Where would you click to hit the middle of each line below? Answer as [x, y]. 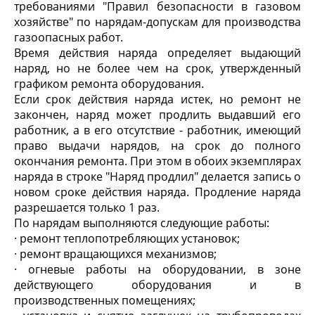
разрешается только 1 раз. [87, 207]
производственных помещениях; [105, 300]
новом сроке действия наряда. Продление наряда [157, 192]
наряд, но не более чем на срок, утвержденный [157, 68]
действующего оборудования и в [157, 285]
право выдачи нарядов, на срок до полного [157, 146]
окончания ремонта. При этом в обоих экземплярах [157, 161]
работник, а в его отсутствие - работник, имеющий [157, 130]
